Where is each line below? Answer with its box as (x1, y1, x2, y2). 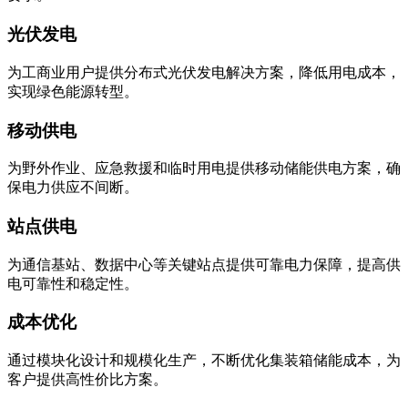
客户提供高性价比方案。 (7, 372, 168, 388)
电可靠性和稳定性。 (7, 275, 138, 291)
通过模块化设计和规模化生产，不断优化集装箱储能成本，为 (7, 352, 401, 369)
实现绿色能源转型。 (7, 83, 138, 99)
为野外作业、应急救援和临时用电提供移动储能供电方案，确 (7, 160, 401, 177)
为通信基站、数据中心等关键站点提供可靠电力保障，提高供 (7, 256, 401, 272)
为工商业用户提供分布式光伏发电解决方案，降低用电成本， (7, 64, 401, 80)
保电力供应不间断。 (7, 179, 138, 196)
